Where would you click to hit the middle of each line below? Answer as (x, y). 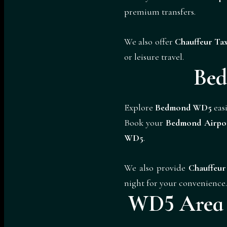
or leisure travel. (154, 56)
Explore (140, 107)
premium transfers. (160, 12)
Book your (145, 122)
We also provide (157, 167)
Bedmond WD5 (183, 107)
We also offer (149, 41)
